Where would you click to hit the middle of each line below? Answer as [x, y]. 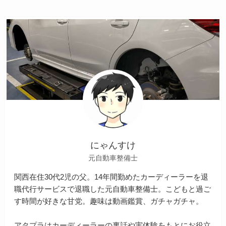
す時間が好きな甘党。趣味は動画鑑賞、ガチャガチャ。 [109, 201]
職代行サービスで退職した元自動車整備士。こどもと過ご [113, 189]
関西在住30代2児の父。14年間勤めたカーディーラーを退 [111, 177]
